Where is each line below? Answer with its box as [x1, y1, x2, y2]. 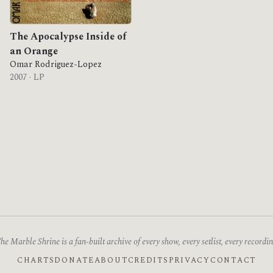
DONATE [54, 254, 94, 266]
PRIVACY [168, 254, 210, 266]
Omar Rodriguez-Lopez [10, 58, 102, 71]
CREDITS [127, 254, 169, 266]
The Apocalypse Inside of [10, 29, 126, 44]
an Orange [10, 44, 58, 58]
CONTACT [210, 254, 257, 266]
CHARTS [16, 254, 55, 266]
